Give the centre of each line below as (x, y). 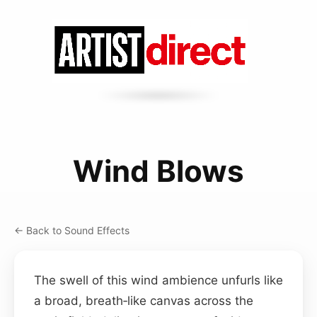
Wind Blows (158, 171)
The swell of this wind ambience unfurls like (158, 280)
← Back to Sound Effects (72, 230)
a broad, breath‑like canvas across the (144, 300)
